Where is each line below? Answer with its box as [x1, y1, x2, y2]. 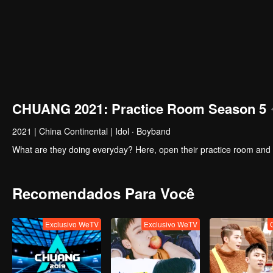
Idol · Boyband [115, 125, 171, 137]
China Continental [39, 125, 108, 137]
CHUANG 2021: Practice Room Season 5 [12, 99, 266, 118]
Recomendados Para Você [12, 183, 194, 204]
